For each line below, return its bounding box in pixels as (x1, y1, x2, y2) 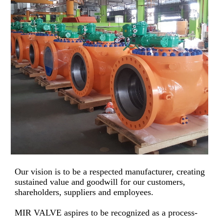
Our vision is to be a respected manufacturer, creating (15, 166, 205, 176)
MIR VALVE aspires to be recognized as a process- (15, 207, 198, 218)
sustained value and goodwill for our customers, (15, 176, 186, 187)
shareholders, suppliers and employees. (15, 187, 154, 197)
